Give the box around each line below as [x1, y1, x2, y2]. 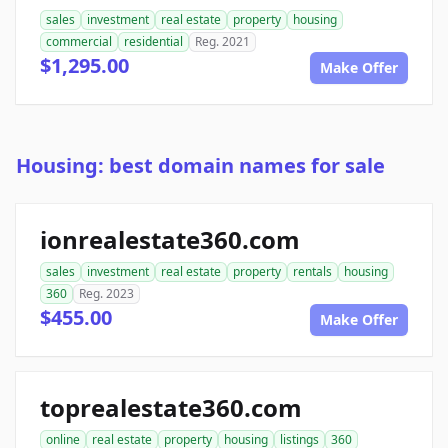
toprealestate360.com [40, 391, 302, 425]
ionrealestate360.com [40, 223, 300, 257]
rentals [293, 263, 332, 281]
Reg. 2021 [195, 33, 250, 51]
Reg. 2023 [79, 285, 134, 303]
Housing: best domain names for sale [16, 152, 385, 180]
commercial [46, 33, 112, 51]
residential [124, 33, 183, 51]
